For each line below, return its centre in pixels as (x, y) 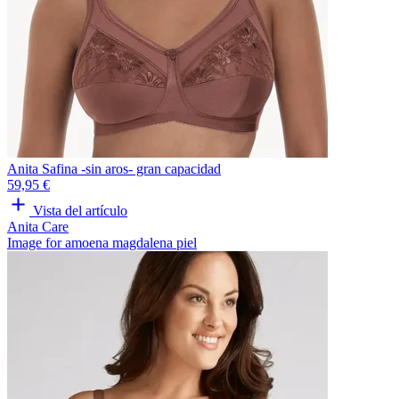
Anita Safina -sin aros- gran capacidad (114, 169)
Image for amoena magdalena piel (102, 243)
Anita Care (38, 227)
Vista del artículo (80, 211)
